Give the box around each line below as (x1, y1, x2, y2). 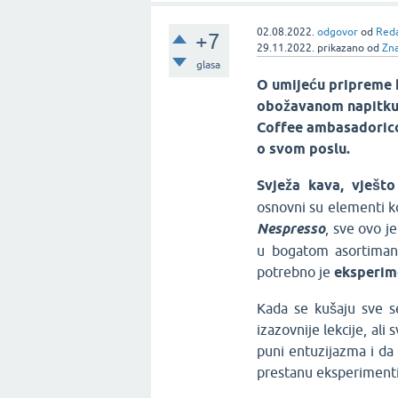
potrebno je (257, 264, 335, 281)
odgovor (317, 26, 359, 39)
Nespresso (257, 220, 326, 238)
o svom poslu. (257, 140, 351, 158)
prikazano (317, 42, 365, 55)
